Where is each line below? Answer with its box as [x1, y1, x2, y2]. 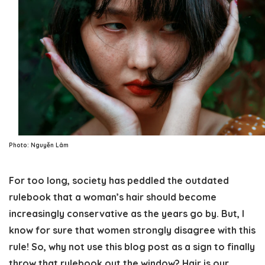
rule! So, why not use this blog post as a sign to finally [9, 240, 255, 253]
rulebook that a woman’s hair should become [9, 190, 216, 203]
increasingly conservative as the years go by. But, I [9, 207, 244, 219]
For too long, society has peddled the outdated [9, 174, 229, 186]
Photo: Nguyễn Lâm [9, 141, 69, 149]
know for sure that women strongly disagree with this [9, 224, 256, 236]
